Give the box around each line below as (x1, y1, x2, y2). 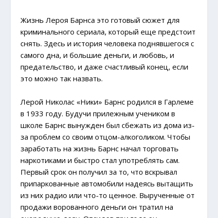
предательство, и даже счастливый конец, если (20, 62, 189, 72)
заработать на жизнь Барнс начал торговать (20, 144, 179, 154)
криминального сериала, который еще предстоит (20, 27, 196, 37)
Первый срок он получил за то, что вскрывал (20, 167, 178, 177)
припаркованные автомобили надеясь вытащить (20, 179, 194, 189)
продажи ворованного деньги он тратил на (20, 202, 174, 212)
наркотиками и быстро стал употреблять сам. (20, 155, 180, 165)
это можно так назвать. (20, 73, 103, 84)
